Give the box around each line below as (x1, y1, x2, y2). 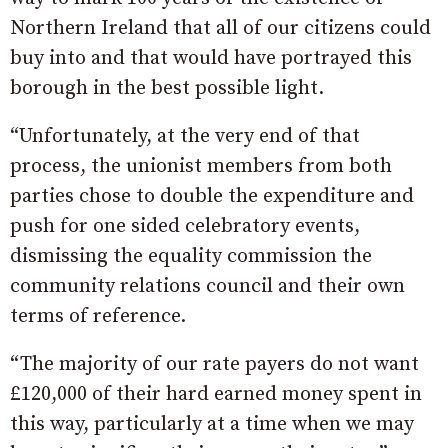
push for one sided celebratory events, (10, 213, 360, 239)
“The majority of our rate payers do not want (10, 351, 419, 377)
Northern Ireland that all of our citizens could (10, 15, 431, 41)
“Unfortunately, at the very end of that (10, 123, 360, 149)
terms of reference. (10, 303, 186, 329)
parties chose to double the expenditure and (10, 183, 414, 209)
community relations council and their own (10, 273, 405, 299)
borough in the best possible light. (10, 75, 324, 101)
